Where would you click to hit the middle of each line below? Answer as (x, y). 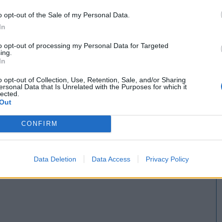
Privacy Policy (167, 159)
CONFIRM (39, 124)
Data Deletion (55, 159)
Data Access (111, 159)
